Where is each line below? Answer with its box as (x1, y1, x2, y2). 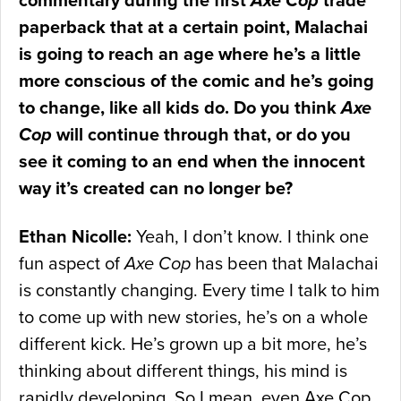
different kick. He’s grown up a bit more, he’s (19, 334, 367, 356)
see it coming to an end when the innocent (19, 151, 365, 174)
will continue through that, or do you (52, 124, 351, 147)
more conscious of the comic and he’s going (19, 71, 374, 93)
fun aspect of (19, 253, 124, 276)
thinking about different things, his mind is (19, 361, 347, 383)
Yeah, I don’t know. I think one (132, 226, 369, 249)
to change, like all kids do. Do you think (19, 98, 341, 120)
